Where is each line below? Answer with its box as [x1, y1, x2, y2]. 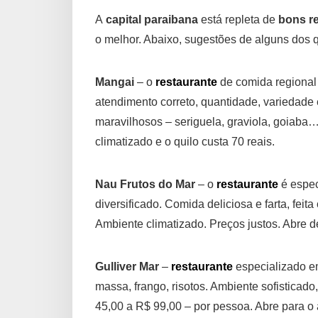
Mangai [95, 76, 134, 89]
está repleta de [198, 13, 278, 26]
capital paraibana [103, 13, 198, 26]
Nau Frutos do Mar [95, 178, 195, 191]
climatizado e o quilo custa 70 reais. [95, 136, 275, 148]
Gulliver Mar [95, 261, 159, 273]
